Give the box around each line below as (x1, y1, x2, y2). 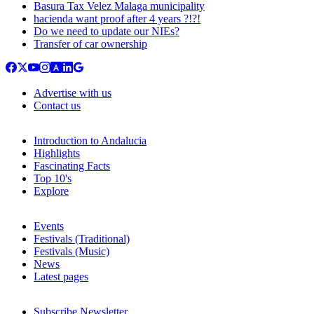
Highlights (34, 147, 80, 160)
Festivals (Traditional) (34, 233, 130, 245)
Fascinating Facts (34, 160, 110, 172)
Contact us (34, 100, 81, 112)
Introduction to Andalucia (34, 135, 146, 147)
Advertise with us (34, 87, 111, 100)
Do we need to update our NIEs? (34, 25, 179, 38)
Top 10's (34, 172, 71, 185)
